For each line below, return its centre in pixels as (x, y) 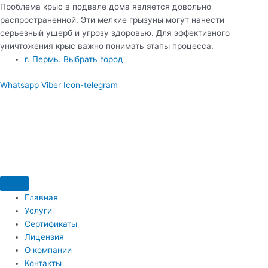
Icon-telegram (91, 85)
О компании (48, 250)
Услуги (39, 210)
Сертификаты (51, 223)
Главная (42, 197)
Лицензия (45, 237)
